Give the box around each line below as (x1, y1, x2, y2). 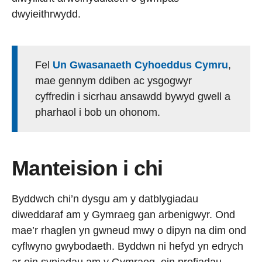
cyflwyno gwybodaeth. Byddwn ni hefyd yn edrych (12, 240, 243, 252)
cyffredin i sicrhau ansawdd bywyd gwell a (35, 90, 230, 102)
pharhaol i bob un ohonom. (35, 106, 160, 118)
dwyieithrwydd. (12, 8, 81, 20)
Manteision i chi (12, 156, 163, 180)
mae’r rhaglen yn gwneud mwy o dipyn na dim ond (12, 224, 246, 236)
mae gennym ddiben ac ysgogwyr (35, 74, 192, 87)
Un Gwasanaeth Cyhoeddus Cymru (53, 58, 228, 71)
